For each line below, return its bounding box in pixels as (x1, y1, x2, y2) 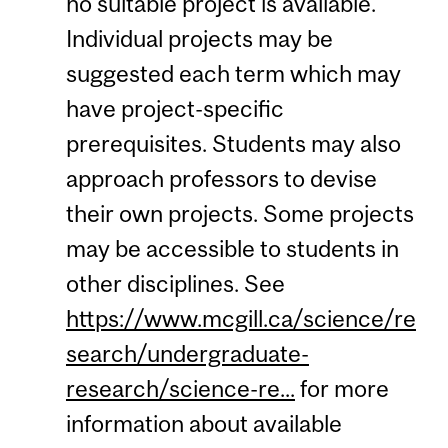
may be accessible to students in (65, 234, 399, 262)
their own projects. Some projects (65, 199, 414, 227)
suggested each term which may (65, 59, 401, 87)
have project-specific (65, 94, 284, 122)
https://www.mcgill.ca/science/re (65, 304, 416, 332)
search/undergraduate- (65, 339, 309, 367)
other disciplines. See (65, 269, 285, 297)
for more (294, 374, 389, 402)
